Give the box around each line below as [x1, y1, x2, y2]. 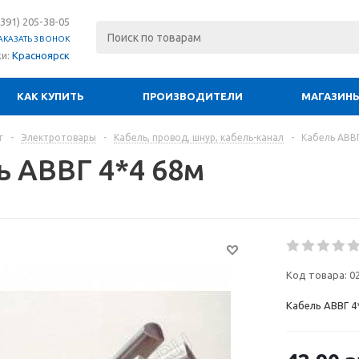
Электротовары [21, 132, 96, 143]
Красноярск [12, 49, 70, 61]
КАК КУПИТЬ [17, 91, 84, 102]
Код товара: [286, 269, 347, 280]
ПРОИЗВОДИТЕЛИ [143, 91, 243, 102]
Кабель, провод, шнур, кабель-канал [114, 132, 284, 143]
